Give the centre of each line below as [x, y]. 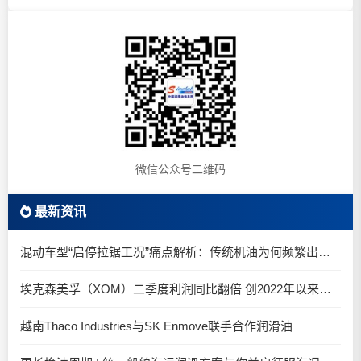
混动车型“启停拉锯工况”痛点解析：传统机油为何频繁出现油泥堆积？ [324, 252]
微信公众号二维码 [180, 169]
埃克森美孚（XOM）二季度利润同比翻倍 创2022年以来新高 [325, 289]
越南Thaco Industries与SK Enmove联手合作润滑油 [156, 326]
